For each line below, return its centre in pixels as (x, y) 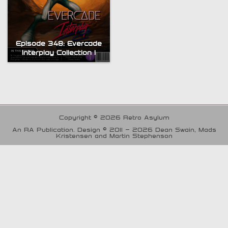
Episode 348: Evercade (59, 44)
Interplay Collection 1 (59, 53)
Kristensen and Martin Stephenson (114, 135)
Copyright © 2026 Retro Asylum (114, 117)
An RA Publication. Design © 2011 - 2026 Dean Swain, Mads (114, 129)
